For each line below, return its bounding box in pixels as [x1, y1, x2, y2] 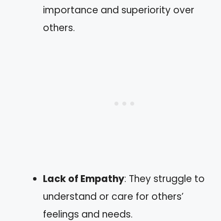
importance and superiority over [43, 3, 194, 17]
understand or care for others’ [43, 190, 184, 203]
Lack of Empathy [43, 172, 124, 185]
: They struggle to [124, 172, 205, 185]
